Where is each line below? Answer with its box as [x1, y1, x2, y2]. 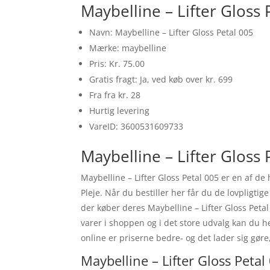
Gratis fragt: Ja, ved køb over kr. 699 [89, 74, 233, 86]
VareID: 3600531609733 [89, 121, 184, 133]
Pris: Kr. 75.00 [89, 58, 145, 70]
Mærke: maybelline [89, 42, 167, 54]
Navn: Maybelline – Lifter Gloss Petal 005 [89, 27, 254, 39]
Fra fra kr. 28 [89, 89, 141, 101]
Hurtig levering [89, 105, 150, 117]
